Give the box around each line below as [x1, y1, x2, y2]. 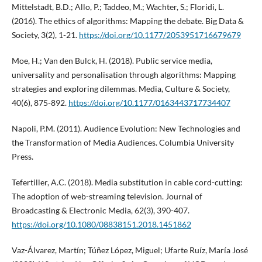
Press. [11, 151, 33, 162]
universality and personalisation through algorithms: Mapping [11, 70, 236, 80]
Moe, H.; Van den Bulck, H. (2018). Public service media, [11, 56, 212, 66]
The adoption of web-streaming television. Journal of [11, 191, 202, 202]
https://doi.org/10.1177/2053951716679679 [78, 30, 241, 40]
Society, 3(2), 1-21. [11, 30, 79, 40]
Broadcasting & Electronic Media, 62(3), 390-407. [11, 205, 189, 216]
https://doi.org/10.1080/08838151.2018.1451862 [11, 219, 191, 230]
